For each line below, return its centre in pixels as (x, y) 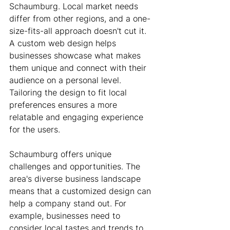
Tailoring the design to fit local (69, 92)
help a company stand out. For (69, 203)
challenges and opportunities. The (76, 166)
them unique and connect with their (79, 68)
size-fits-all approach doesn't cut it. (79, 31)
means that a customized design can (81, 191)
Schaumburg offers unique (62, 154)
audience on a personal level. (66, 80)
